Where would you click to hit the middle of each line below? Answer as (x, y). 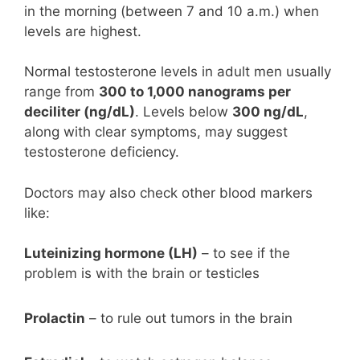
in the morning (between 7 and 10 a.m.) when (172, 11)
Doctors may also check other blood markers (168, 192)
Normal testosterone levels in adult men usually (178, 72)
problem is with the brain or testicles (142, 274)
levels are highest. (83, 31)
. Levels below (184, 112)
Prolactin (55, 318)
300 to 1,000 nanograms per (195, 92)
